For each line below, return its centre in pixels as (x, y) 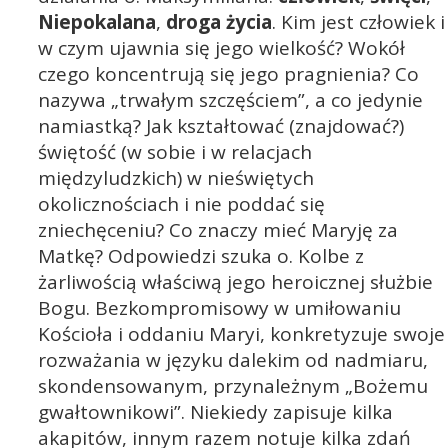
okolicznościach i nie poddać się (181, 203)
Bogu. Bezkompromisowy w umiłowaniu (219, 307)
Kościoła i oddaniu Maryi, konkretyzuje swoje (241, 333)
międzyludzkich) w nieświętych (176, 177)
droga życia (219, 21)
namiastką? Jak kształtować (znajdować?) (221, 125)
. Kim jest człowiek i (358, 21)
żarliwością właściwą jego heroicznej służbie (235, 281)
